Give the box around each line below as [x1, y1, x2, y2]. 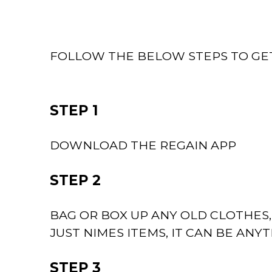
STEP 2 [50, 171, 101, 189]
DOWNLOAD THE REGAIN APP [50, 137, 236, 152]
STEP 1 [50, 101, 98, 119]
